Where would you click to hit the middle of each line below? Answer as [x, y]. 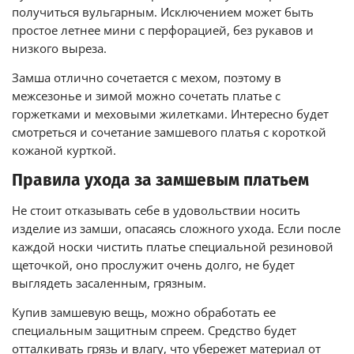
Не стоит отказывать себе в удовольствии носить [156, 210]
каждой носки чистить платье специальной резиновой [173, 247]
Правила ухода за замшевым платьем [160, 180]
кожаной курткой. [64, 150]
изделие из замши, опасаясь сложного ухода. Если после [176, 228]
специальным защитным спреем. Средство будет [154, 330]
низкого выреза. [59, 48]
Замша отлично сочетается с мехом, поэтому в [147, 77]
